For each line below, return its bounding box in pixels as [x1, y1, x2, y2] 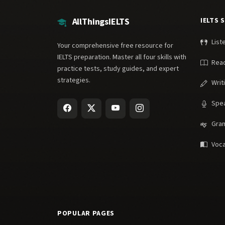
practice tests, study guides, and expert [57, 64, 179, 74]
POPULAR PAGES [57, 208, 115, 218]
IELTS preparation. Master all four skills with [57, 52, 186, 62]
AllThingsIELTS [70, 15, 130, 28]
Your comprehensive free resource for [57, 41, 173, 51]
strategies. [57, 75, 90, 85]
